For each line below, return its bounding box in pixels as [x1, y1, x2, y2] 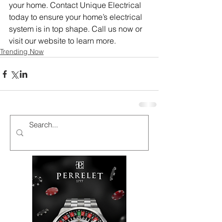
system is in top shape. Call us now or [9, 24, 144, 34]
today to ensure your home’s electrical [9, 12, 144, 22]
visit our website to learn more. [9, 36, 116, 46]
